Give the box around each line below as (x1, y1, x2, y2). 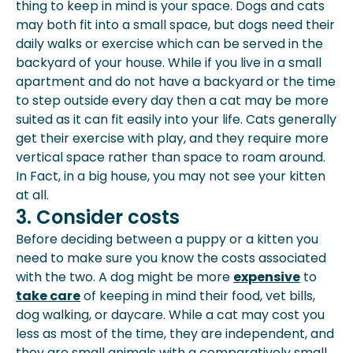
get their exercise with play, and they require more (16, 129, 329, 147)
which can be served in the (154, 35, 323, 53)
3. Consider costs (16, 204, 180, 230)
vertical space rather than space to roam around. (16, 148, 325, 166)
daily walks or (16, 35, 98, 53)
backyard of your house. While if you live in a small (16, 54, 321, 72)
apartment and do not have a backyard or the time (16, 72, 336, 91)
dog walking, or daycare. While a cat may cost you (16, 306, 325, 324)
